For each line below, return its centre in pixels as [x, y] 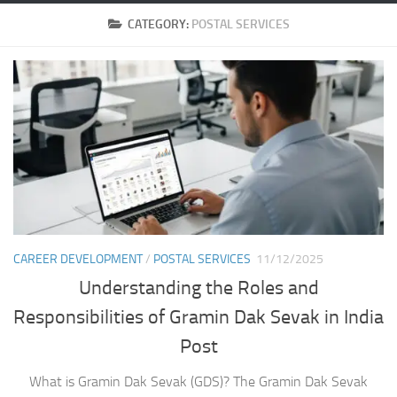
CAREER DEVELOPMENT [78, 259]
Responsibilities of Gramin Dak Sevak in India [198, 318]
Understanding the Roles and [198, 288]
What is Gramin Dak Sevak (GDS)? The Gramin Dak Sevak [198, 382]
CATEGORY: [159, 24]
